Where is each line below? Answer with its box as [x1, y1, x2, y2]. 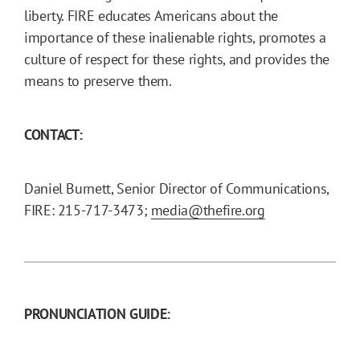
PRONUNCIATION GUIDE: [24, 304, 170, 323]
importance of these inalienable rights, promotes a [24, 27, 327, 47]
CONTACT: [24, 125, 84, 144]
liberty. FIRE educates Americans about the [24, 6, 278, 25]
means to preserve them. [24, 71, 172, 90]
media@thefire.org [150, 200, 265, 219]
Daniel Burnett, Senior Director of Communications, [24, 178, 329, 198]
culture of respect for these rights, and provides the [24, 49, 329, 68]
